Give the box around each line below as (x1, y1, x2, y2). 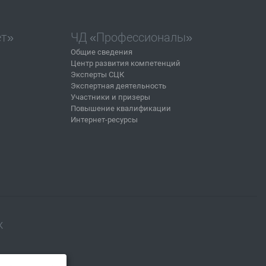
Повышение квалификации (71, 104, 171, 113)
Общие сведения (71, 47, 132, 56)
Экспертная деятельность (71, 81, 166, 90)
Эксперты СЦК (71, 70, 124, 79)
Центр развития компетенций (71, 59, 180, 68)
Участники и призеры (71, 93, 150, 102)
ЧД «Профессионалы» (71, 30, 192, 45)
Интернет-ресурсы (71, 115, 138, 124)
